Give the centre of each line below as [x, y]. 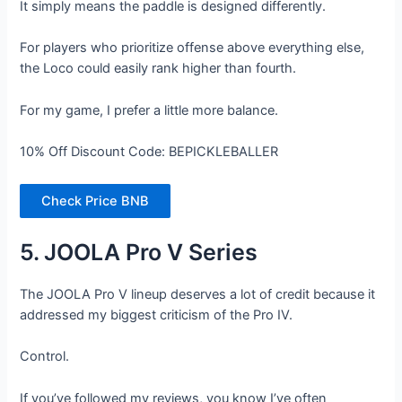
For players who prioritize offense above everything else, [192, 48]
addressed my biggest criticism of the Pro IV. [157, 315]
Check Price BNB [96, 201]
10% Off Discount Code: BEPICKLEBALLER [149, 152]
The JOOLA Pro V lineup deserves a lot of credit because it [198, 294]
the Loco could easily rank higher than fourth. [158, 69]
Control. [45, 357]
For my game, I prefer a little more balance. [149, 110]
